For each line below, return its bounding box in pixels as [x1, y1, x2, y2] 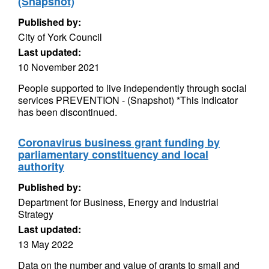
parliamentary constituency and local [18, 147, 208, 162]
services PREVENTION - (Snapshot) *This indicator [18, 93, 238, 107]
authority [18, 159, 64, 174]
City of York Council [18, 30, 102, 44]
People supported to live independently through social [18, 81, 247, 95]
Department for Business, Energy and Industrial [18, 195, 219, 209]
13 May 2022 [18, 237, 73, 251]
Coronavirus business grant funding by [18, 134, 220, 150]
